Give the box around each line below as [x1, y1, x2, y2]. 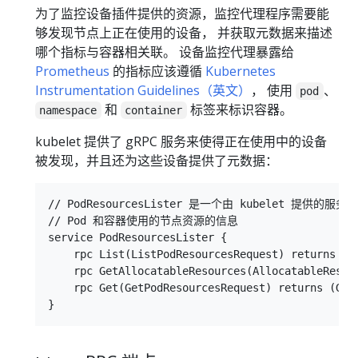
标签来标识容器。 [186, 100, 292, 118]
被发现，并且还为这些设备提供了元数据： [35, 151, 278, 169]
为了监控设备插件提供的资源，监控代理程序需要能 [35, 4, 329, 22]
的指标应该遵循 [109, 62, 205, 80]
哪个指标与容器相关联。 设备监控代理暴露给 [35, 42, 294, 61]
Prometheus [35, 62, 109, 80]
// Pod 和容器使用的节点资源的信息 [48, 213, 238, 227]
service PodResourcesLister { [48, 230, 227, 244]
